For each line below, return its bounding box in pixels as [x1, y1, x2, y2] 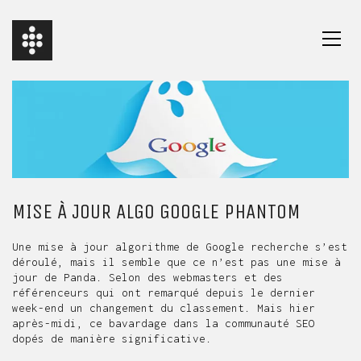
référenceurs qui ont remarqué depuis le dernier [12, 285, 315, 299]
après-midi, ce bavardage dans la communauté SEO [12, 316, 315, 330]
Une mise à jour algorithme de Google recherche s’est [12, 239, 347, 253]
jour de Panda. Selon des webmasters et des [12, 270, 283, 284]
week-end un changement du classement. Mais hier [12, 301, 315, 314]
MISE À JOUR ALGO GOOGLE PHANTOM [12, 198, 301, 224]
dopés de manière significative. [12, 331, 212, 345]
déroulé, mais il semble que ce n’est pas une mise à [12, 255, 341, 268]
